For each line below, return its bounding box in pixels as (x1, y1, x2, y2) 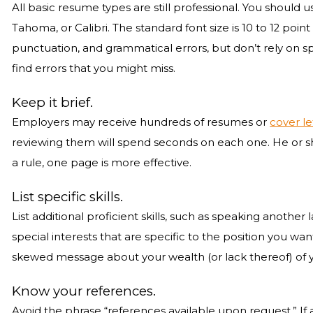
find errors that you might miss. (12, 62, 176, 75)
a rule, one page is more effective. (12, 156, 192, 169)
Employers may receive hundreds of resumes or (12, 116, 270, 129)
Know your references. (12, 283, 156, 299)
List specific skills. (12, 189, 124, 205)
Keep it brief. (12, 94, 94, 110)
